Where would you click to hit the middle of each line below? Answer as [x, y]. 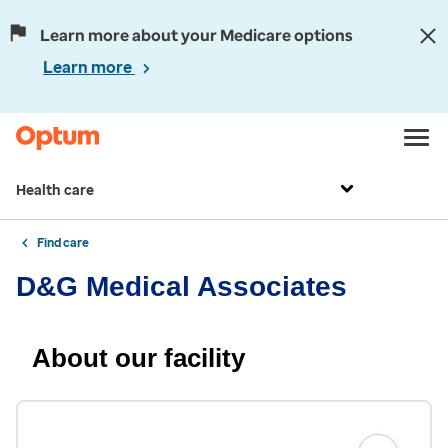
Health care [55, 190]
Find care [63, 243]
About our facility [138, 358]
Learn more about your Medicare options [196, 35]
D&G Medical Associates [181, 286]
